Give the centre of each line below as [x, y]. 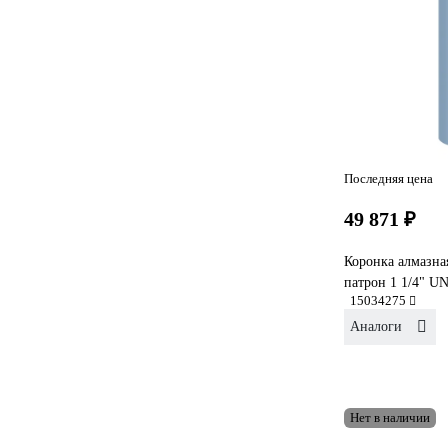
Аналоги [376, 326]
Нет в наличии [390, 417]
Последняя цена [388, 178]
